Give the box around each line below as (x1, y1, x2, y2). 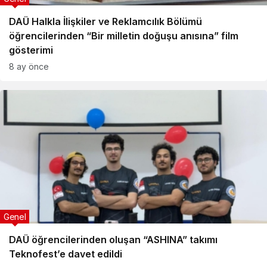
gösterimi (9, 44, 53, 56)
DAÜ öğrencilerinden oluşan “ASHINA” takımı (9, 234, 218, 246)
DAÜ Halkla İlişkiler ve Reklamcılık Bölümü (9, 15, 202, 27)
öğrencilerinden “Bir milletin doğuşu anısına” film (9, 30, 238, 42)
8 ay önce (9, 61, 49, 72)
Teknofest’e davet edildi (9, 248, 122, 260)
